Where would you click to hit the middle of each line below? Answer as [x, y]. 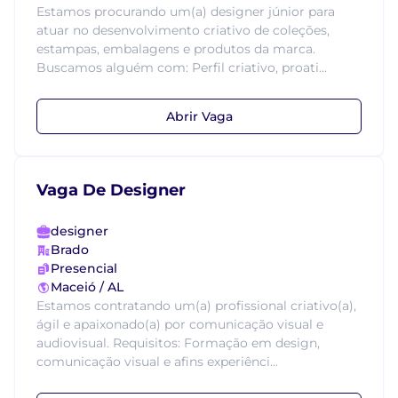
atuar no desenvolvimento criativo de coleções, [183, 30]
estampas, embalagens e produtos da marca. [176, 49]
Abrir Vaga [199, 116]
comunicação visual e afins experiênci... [157, 362]
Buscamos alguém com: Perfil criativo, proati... [182, 68]
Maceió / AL [87, 287]
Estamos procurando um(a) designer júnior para [186, 12]
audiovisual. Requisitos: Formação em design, [178, 343]
